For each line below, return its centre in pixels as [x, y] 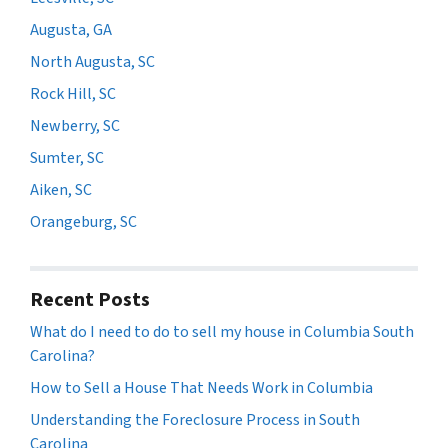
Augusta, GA [71, 30]
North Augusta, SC [92, 62]
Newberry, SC [75, 126]
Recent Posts [90, 299]
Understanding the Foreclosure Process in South [195, 419]
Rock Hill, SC [73, 94]
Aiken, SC [61, 190]
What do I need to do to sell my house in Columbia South [222, 331]
